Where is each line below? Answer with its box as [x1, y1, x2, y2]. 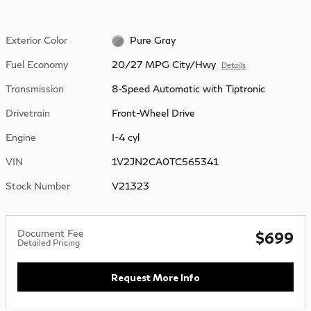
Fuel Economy [6, 58, 68, 71]
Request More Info [111, 271, 200, 283]
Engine [6, 131, 36, 144]
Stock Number [6, 180, 70, 192]
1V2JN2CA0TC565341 [112, 155, 219, 168]
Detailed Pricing [17, 237, 80, 249]
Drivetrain [6, 107, 50, 119]
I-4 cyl [112, 131, 140, 144]
